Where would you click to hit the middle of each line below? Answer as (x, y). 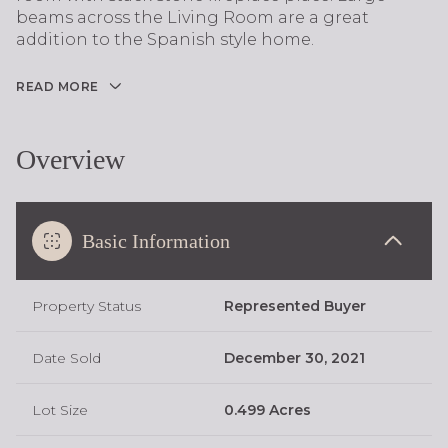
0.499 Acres (267, 409)
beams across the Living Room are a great (192, 17)
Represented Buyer (295, 305)
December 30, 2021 (294, 357)
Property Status (86, 305)
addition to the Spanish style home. (165, 39)
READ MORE (57, 86)
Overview (70, 159)
